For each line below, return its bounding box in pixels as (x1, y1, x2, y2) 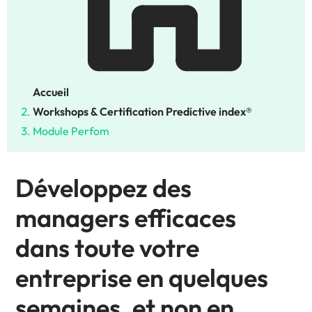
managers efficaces (15, 202, 236, 234)
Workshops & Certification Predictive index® (33, 104, 252, 119)
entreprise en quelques (15, 262, 268, 294)
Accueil (33, 85, 69, 100)
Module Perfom (33, 124, 109, 139)
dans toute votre (15, 232, 199, 264)
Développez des (15, 172, 192, 204)
